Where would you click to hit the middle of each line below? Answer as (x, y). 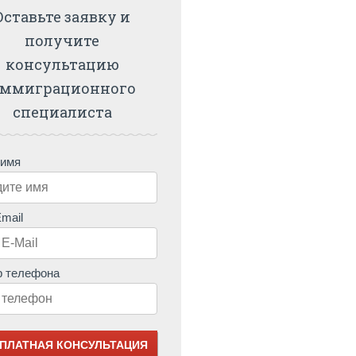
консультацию (62, 64)
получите (62, 41)
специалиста (62, 112)
